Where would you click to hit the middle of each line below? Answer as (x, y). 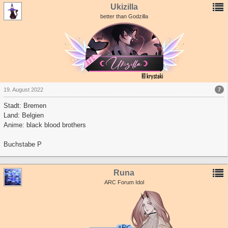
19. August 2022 (23, 89)
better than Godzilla (124, 16)
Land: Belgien (24, 115)
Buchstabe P (23, 144)
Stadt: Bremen (25, 105)
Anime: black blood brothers (45, 125)
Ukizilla (124, 7)
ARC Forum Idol (124, 182)
